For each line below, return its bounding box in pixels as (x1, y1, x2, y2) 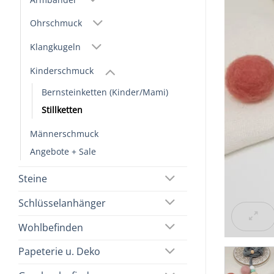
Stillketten (42, 104, 83, 116)
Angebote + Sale (30, 146, 96, 158)
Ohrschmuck (30, 17, 82, 29)
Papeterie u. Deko (18, 245, 100, 259)
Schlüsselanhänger (18, 196, 106, 210)
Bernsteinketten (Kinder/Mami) (42, 86, 168, 98)
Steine (18, 172, 47, 186)
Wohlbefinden (18, 220, 83, 234)
